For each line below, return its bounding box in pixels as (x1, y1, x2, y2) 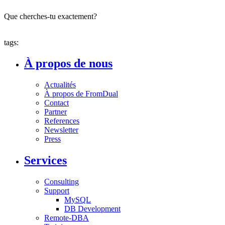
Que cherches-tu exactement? (4, 12, 97, 21)
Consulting (44, 177, 79, 186)
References (44, 117, 79, 126)
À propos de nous (24, 57, 113, 70)
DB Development (64, 204, 121, 213)
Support (44, 186, 69, 195)
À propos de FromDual (44, 89, 118, 98)
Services (24, 154, 67, 167)
